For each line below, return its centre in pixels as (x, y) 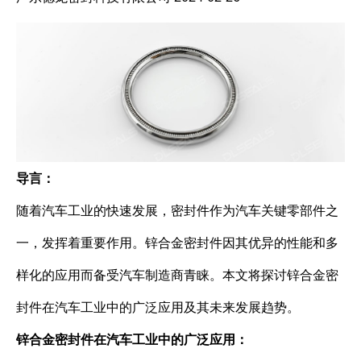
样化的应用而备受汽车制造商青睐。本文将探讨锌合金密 (177, 275)
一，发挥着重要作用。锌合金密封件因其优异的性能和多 (177, 243)
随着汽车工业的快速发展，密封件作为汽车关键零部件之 (177, 211)
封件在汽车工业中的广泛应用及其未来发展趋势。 (158, 307)
